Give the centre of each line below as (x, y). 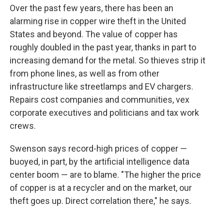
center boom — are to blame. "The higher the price (105, 175)
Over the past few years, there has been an (92, 8)
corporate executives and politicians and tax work (104, 113)
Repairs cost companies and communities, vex (100, 100)
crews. (23, 126)
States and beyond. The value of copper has (94, 34)
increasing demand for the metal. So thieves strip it (108, 60)
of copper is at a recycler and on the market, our (101, 188)
